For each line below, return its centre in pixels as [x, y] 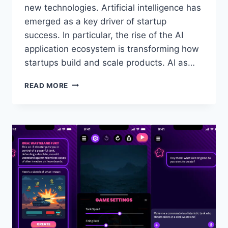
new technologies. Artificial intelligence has [113, 7]
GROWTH [85, 168]
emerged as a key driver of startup [95, 21]
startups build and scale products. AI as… [110, 62]
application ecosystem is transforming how [112, 49]
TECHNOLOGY [94, 136]
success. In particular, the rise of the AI [104, 35]
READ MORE [47, 85]
